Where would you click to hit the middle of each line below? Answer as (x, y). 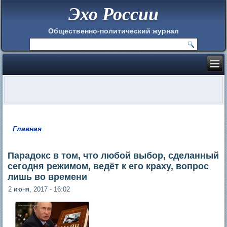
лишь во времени (48, 177)
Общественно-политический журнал (113, 31)
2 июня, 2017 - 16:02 (39, 189)
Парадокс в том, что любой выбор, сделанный (113, 155)
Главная (27, 128)
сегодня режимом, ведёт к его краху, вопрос (108, 166)
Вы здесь (34, 136)
